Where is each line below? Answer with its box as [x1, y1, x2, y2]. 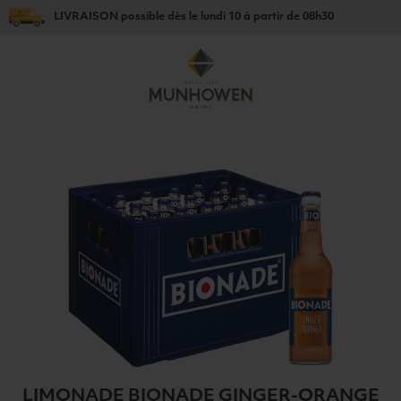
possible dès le [118, 11, 200, 22]
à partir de [241, 11, 303, 22]
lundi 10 [200, 11, 241, 22]
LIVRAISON [54, 11, 118, 22]
